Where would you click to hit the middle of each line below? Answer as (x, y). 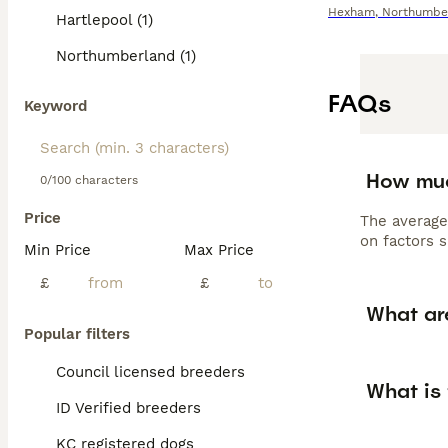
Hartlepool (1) (104, 20)
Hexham (351, 12)
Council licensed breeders (150, 372)
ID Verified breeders (128, 408)
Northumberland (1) (126, 56)
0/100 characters (89, 180)
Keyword (55, 106)
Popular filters (77, 334)
